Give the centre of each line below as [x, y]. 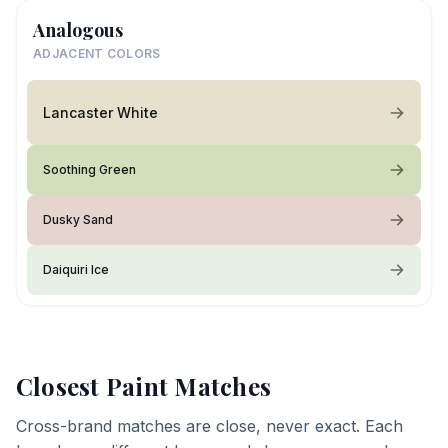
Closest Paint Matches [144, 386]
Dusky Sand [78, 219]
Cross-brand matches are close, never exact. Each [209, 426]
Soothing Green [89, 169]
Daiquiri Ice [76, 269]
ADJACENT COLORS [97, 53]
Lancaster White [100, 112]
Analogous [78, 30]
